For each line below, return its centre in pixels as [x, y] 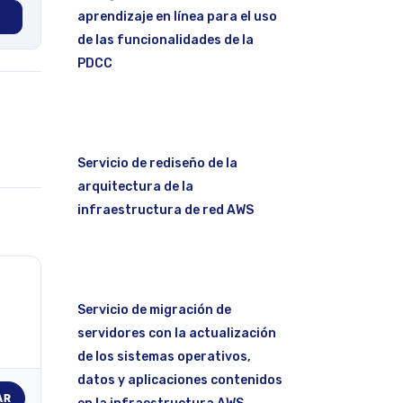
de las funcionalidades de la [166, 40]
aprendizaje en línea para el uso [177, 16]
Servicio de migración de [154, 309]
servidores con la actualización [177, 333]
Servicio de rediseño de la [157, 163]
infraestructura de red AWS [166, 210]
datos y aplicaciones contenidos [180, 380]
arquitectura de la [135, 186]
